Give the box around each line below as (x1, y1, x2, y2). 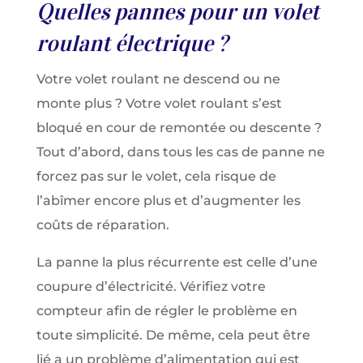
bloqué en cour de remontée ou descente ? (36, 120, 322, 135)
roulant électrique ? (36, 29, 228, 58)
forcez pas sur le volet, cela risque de (36, 169, 276, 184)
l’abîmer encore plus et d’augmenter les (36, 193, 301, 208)
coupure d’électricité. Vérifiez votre (36, 279, 266, 294)
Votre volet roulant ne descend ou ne (36, 71, 280, 87)
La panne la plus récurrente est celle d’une (36, 254, 318, 270)
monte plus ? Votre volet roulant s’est (36, 96, 282, 111)
